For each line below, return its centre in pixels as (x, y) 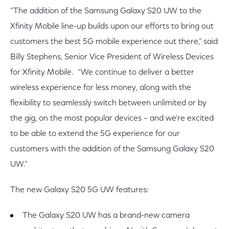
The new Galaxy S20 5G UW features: (79, 190)
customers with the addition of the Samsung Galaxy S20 (112, 149)
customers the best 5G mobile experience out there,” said (114, 42)
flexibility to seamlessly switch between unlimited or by (108, 103)
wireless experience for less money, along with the (101, 88)
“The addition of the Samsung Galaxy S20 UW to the (106, 11)
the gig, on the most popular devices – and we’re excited (112, 119)
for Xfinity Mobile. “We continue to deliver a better (102, 73)
